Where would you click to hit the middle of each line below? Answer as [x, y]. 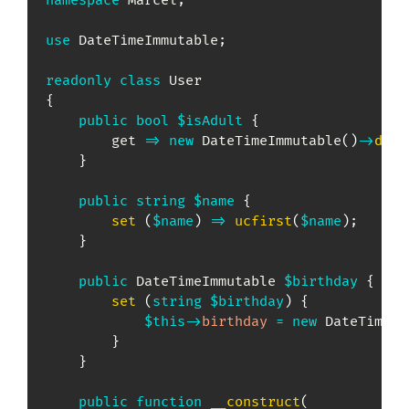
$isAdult [210, 121]
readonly [79, 81]
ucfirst [263, 222]
